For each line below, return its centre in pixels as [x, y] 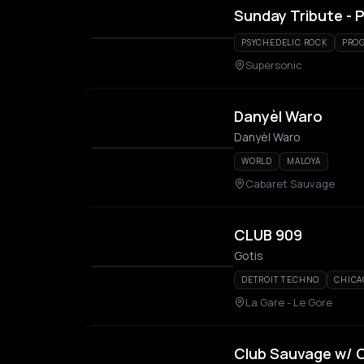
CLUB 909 [268, 235]
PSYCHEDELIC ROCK [284, 42]
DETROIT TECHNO [281, 279]
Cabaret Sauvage [290, 184]
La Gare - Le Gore [289, 302]
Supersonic [274, 65]
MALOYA [304, 161]
